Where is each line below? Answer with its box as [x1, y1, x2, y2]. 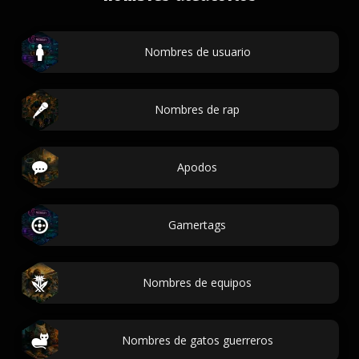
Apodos [177, 159, 217, 175]
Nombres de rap [155, 102, 240, 117]
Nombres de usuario [143, 44, 251, 59]
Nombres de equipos [143, 275, 252, 290]
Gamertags [168, 217, 226, 232]
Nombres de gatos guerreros [121, 333, 273, 348]
